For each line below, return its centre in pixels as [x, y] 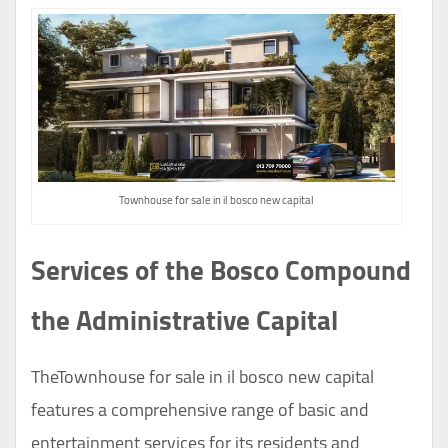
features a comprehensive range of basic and [200, 410]
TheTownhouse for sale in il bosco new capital [204, 377]
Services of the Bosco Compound [221, 270]
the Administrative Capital [184, 320]
